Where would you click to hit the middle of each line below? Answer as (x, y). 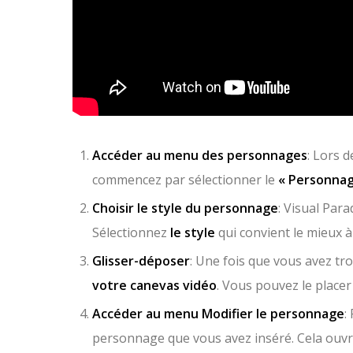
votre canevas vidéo (154, 285)
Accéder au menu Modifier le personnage (218, 313)
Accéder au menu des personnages (200, 155)
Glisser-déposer (141, 260)
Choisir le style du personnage (185, 208)
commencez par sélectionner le (185, 179)
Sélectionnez (130, 232)
